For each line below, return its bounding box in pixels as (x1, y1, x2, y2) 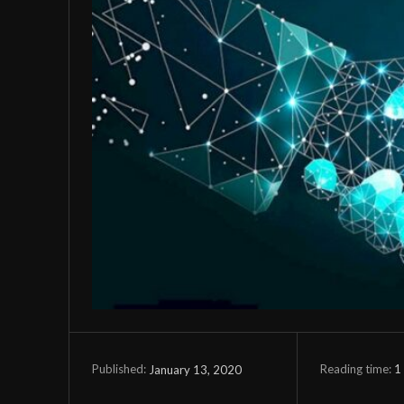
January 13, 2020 (149, 362, 242, 377)
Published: (92, 362, 146, 377)
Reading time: (319, 361, 394, 376)
